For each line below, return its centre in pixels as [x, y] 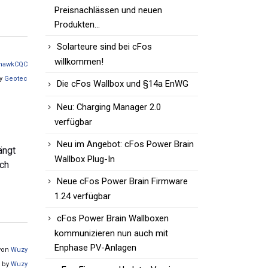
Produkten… [77, 25]
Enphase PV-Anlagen [95, 247]
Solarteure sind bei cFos [104, 47]
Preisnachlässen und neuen [108, 10]
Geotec [16, 78]
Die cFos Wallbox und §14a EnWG [123, 84]
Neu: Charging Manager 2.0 [109, 107]
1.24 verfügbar [83, 196]
